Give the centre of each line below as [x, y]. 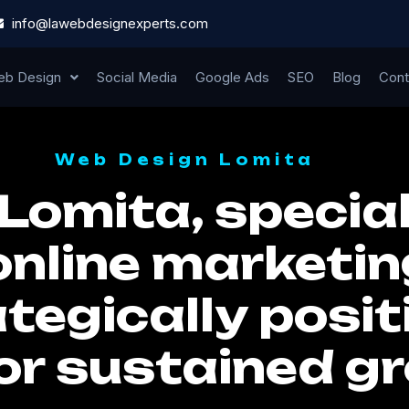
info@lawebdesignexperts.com [110, 23]
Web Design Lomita [185, 160]
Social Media [136, 77]
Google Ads [232, 77]
